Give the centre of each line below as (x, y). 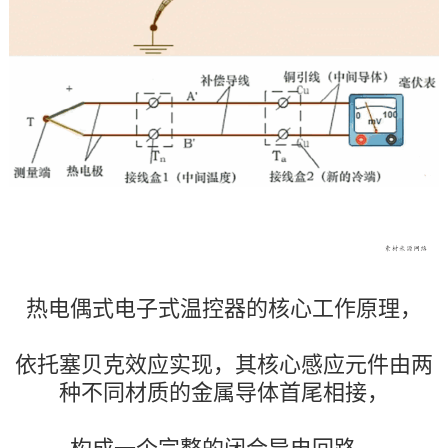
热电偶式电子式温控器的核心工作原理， (223, 309)
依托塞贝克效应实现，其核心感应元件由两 (223, 365)
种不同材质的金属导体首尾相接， (223, 393)
